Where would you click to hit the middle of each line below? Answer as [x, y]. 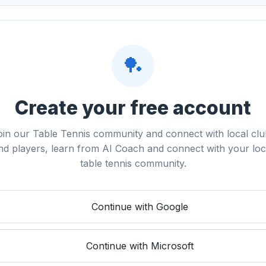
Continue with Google [140, 207]
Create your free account [133, 108]
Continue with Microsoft [140, 246]
